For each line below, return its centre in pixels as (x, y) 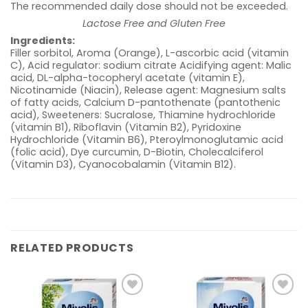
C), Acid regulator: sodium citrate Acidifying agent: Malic (151, 66)
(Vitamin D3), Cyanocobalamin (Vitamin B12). (123, 165)
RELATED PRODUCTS (72, 247)
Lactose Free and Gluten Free (154, 24)
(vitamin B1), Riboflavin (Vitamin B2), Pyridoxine (126, 128)
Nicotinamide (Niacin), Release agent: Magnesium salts (148, 90)
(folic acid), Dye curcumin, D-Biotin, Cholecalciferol (137, 152)
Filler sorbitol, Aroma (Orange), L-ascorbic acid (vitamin (150, 53)
